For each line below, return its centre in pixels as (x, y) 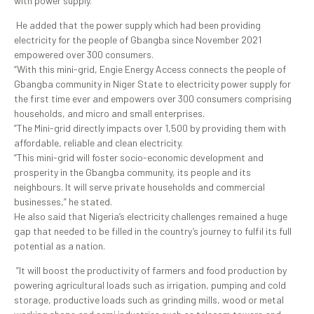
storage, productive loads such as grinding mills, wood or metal (149, 300)
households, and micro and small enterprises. (109, 113)
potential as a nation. (60, 246)
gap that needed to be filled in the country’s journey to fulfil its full (153, 231)
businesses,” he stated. (63, 202)
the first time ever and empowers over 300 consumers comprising (153, 98)
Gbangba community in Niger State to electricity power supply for (152, 84)
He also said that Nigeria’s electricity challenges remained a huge (151, 216)
